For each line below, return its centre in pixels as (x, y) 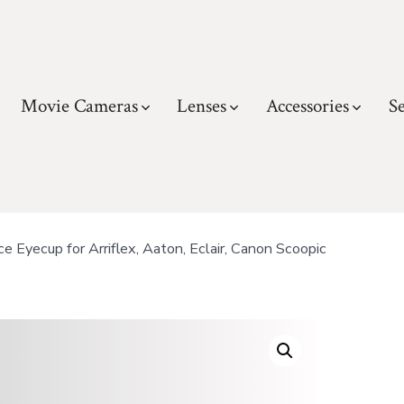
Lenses (202, 106)
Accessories (308, 106)
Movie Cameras (79, 106)
